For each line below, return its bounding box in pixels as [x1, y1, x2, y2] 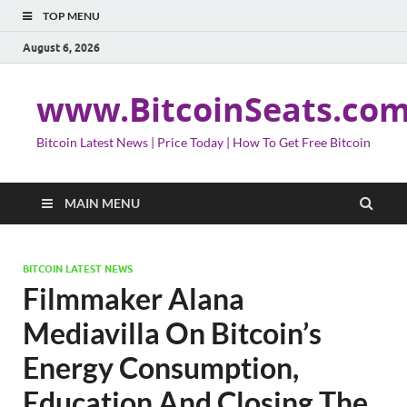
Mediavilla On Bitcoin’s [23, 315, 322, 351]
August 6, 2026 [23, 40, 100, 55]
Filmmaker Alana [23, 281, 244, 316]
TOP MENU [43, 9, 100, 23]
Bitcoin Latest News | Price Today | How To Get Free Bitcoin [36, 134, 371, 150]
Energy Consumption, [23, 350, 299, 385]
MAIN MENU [65, 195, 140, 211]
